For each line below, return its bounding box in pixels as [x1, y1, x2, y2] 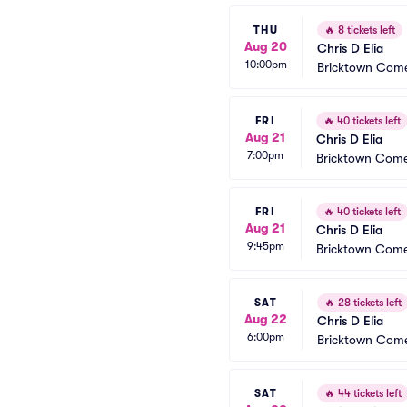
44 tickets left [335, 387, 402, 400]
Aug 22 [244, 311, 287, 326]
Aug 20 [244, 38, 287, 54]
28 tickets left [335, 296, 402, 309]
